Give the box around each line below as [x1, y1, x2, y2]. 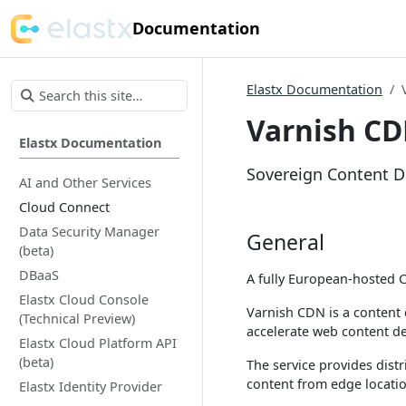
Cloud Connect [19, 198, 110, 216]
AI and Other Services [19, 174, 151, 191]
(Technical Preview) [19, 310, 135, 327]
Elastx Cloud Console [19, 291, 149, 308]
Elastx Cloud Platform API [19, 334, 177, 352]
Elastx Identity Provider [19, 378, 162, 395]
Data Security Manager [19, 223, 159, 240]
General [246, 227, 324, 256]
